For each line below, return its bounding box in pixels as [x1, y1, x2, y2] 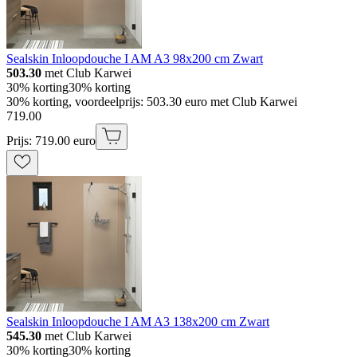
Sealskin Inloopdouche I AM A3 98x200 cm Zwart [6, 51, 263, 65]
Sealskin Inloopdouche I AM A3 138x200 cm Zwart [6, 314, 269, 328]
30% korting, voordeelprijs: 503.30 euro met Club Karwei [6, 94, 297, 108]
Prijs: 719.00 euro [6, 133, 96, 147]
